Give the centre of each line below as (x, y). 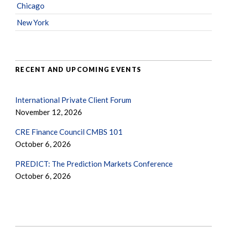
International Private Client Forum (73, 100)
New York (33, 22)
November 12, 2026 (49, 112)
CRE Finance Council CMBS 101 (69, 131)
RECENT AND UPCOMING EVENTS (79, 70)
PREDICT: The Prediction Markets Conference (94, 163)
